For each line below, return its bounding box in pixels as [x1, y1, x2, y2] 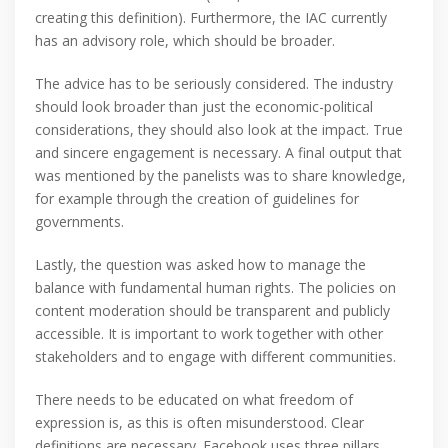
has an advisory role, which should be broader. [35, 31, 335, 51]
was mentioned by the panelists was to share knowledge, [35, 166, 406, 186]
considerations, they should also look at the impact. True [35, 120, 403, 140]
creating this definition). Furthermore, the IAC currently [35, 8, 387, 28]
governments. [35, 212, 124, 232]
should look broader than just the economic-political [35, 97, 373, 117]
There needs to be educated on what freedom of [35, 390, 353, 410]
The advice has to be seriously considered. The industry [35, 74, 393, 94]
